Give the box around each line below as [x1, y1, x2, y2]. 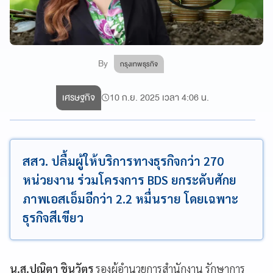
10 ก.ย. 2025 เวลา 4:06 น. [110, 90, 210, 105]
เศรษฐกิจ [62, 90, 96, 105]
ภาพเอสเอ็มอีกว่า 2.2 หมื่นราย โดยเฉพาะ [23, 191, 238, 207]
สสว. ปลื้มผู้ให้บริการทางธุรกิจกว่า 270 [23, 153, 224, 169]
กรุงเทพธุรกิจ [120, 58, 158, 70]
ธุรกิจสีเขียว [23, 210, 83, 225]
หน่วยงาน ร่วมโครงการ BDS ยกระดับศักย [23, 172, 236, 188]
